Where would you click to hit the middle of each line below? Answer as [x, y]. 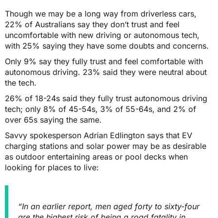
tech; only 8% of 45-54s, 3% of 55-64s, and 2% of [100, 109]
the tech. [21, 83]
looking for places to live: [52, 168]
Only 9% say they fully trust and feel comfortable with [104, 62]
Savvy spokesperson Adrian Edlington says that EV [99, 136]
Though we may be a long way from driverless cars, [101, 14]
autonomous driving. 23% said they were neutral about [106, 72]
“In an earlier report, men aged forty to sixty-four [109, 207]
